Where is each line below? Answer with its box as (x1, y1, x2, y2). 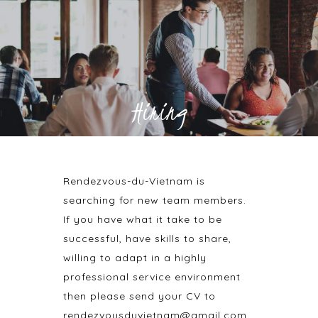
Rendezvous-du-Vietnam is (63, 175, 205, 187)
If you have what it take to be (63, 213, 222, 226)
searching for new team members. (63, 194, 246, 207)
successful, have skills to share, (63, 232, 231, 245)
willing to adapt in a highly (63, 251, 207, 264)
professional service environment (63, 270, 241, 283)
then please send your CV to (63, 290, 216, 302)
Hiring (131, 94, 187, 129)
